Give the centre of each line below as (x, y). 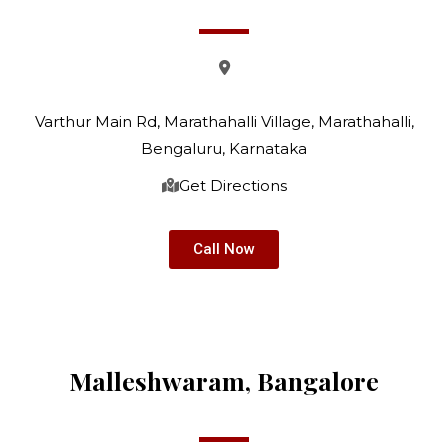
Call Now (224, 249)
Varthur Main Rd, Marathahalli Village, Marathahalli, (224, 121)
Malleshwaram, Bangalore (224, 380)
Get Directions (232, 185)
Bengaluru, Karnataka (224, 148)
